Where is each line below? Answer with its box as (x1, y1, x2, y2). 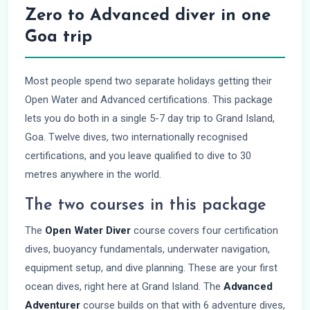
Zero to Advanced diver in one (25, 8, 271, 24)
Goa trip (25, 29, 92, 46)
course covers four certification (131, 224, 278, 237)
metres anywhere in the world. (25, 168, 161, 181)
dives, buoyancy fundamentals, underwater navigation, (25, 243, 270, 255)
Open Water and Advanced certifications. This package (25, 93, 273, 106)
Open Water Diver (45, 224, 131, 237)
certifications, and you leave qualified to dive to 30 (25, 149, 251, 162)
